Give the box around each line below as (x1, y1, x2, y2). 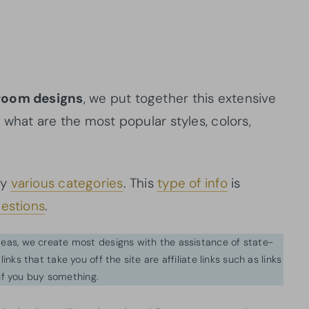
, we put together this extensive (83, 89, 277, 107)
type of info (157, 174, 228, 192)
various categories (10, 174, 123, 192)
